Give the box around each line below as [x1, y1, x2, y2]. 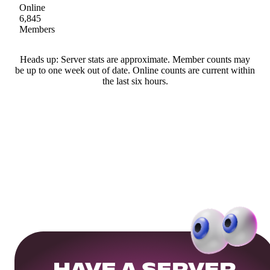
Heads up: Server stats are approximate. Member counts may [20, 54, 250, 64]
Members [19, 24, 55, 34]
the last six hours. [102, 75, 168, 86]
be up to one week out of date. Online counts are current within [15, 64, 255, 75]
